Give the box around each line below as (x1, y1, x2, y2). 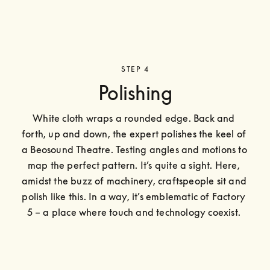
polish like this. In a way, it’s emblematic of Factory (22, 190, 246, 202)
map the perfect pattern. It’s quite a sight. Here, (27, 159, 240, 171)
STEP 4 (121, 64, 149, 74)
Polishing (98, 81, 172, 104)
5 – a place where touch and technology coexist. (27, 206, 243, 218)
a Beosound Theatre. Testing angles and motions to (22, 143, 247, 155)
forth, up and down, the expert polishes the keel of (22, 127, 246, 140)
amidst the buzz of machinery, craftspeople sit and (22, 174, 247, 187)
